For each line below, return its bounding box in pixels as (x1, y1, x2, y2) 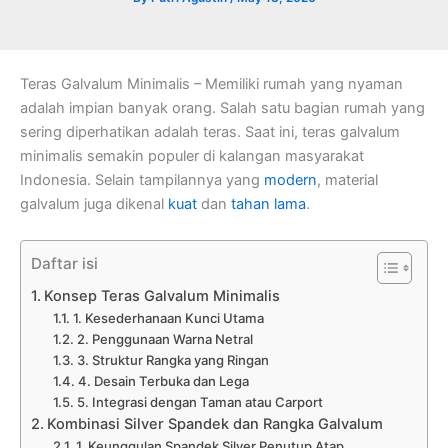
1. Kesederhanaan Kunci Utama (72, 309, 264, 326)
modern (264, 171, 317, 190)
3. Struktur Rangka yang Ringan (76, 351, 269, 368)
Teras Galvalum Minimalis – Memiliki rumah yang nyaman (20, 75, 403, 94)
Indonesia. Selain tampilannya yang (20, 171, 264, 190)
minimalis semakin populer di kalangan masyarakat (20, 147, 364, 166)
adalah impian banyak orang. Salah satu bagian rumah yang (20, 99, 425, 118)
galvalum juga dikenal (20, 195, 168, 214)
